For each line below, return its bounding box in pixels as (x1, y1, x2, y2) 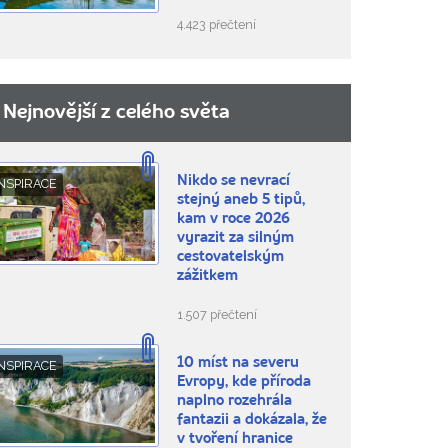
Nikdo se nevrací (176, 174, 290, 190)
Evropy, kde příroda (176, 375, 311, 391)
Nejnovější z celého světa (2, 103, 230, 124)
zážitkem (176, 269, 238, 285)
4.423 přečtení (176, 17, 256, 33)
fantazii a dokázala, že (176, 413, 327, 429)
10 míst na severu (176, 356, 299, 372)
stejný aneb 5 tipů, (176, 193, 305, 209)
